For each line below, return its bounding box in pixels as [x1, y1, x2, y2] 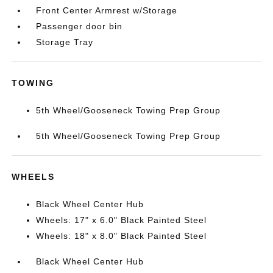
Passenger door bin [36, 21, 123, 31]
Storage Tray [36, 37, 94, 47]
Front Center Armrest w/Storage [36, 5, 178, 15]
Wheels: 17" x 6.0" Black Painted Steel [36, 215, 207, 225]
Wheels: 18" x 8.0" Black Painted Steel [36, 231, 207, 241]
